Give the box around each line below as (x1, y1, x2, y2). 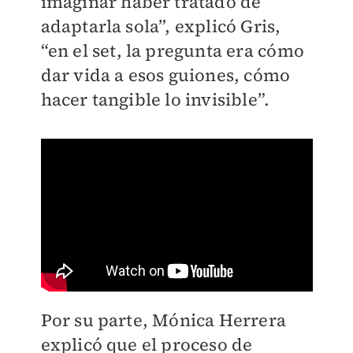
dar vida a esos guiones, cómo (40, 63, 291, 87)
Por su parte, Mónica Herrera (40, 308, 287, 333)
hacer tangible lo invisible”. (40, 87, 270, 112)
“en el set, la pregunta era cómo (40, 39, 304, 63)
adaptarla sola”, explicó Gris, (40, 14, 281, 39)
